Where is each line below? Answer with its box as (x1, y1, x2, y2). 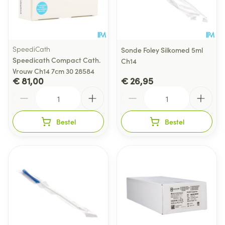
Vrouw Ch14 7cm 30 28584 (13, 66, 94, 76)
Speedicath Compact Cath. (13, 55, 100, 65)
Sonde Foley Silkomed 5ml (121, 45, 203, 55)
